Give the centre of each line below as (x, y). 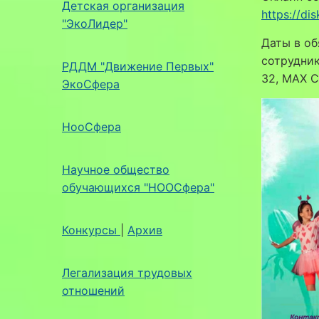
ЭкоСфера (91, 84)
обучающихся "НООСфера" (138, 187)
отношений (93, 290)
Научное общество (116, 169)
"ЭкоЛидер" (95, 23)
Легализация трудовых (127, 272)
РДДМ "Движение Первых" (138, 66)
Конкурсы (91, 230)
